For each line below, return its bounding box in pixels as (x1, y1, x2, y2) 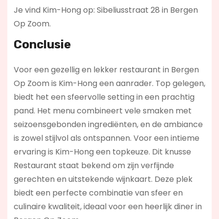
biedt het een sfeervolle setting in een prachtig (13, 91, 195, 103)
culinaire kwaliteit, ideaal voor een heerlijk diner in (13, 201, 202, 213)
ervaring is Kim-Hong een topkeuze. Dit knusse (13, 146, 191, 158)
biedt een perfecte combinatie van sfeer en (13, 187, 183, 199)
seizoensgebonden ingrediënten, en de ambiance (13, 119, 203, 131)
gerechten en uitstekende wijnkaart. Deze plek (13, 174, 193, 185)
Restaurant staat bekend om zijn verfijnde (13, 160, 174, 172)
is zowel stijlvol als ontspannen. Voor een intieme (13, 132, 199, 144)
